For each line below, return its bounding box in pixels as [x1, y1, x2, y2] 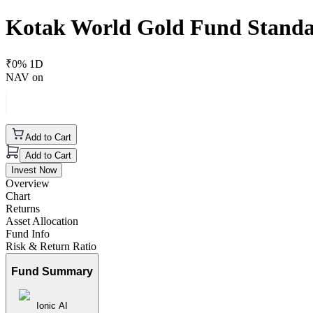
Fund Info [6, 227, 50, 240]
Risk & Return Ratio [6, 240, 96, 252]
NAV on [6, 71, 43, 83]
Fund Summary [11, 265, 93, 278]
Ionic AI [36, 300, 68, 312]
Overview [6, 177, 50, 189]
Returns [6, 202, 40, 214]
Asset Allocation [6, 214, 78, 227]
